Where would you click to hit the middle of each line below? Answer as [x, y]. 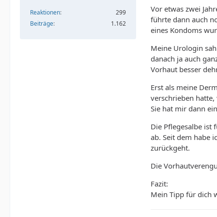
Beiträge [42, 23]
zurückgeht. [170, 148]
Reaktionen [45, 12]
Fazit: [159, 184]
